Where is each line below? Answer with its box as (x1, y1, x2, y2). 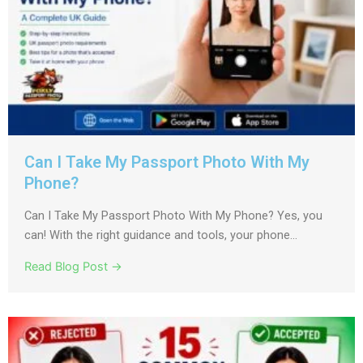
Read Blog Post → (24, 258, 122, 274)
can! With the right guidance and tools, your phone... (24, 227, 297, 242)
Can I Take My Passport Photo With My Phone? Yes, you (24, 207, 322, 223)
